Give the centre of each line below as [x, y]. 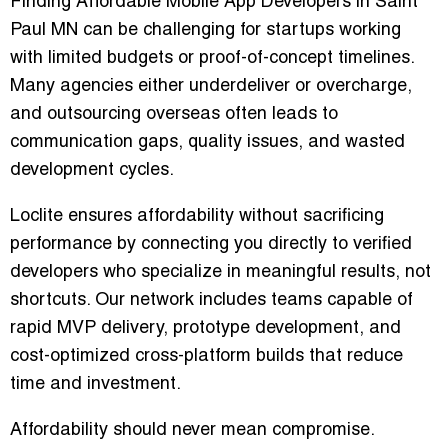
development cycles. [92, 171]
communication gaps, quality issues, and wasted [207, 143]
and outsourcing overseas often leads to [174, 115]
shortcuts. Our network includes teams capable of [211, 301]
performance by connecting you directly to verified [211, 245]
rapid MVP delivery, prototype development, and [205, 329]
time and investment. [95, 385]
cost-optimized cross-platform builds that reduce [206, 357]
